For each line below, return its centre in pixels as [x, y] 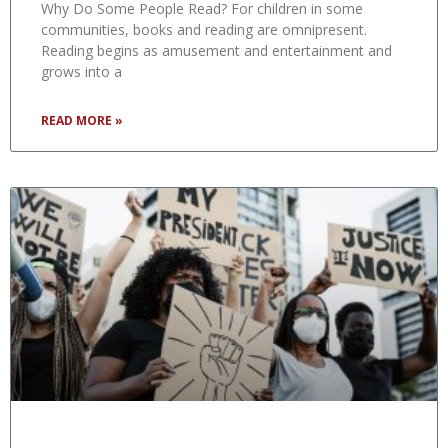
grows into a [81, 72]
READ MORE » [82, 121]
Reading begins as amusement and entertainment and [216, 51]
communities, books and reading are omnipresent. [204, 30]
